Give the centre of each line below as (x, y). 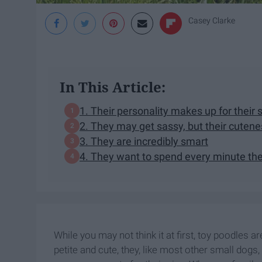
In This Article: (113, 87)
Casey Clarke (212, 21)
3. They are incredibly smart (144, 141)
